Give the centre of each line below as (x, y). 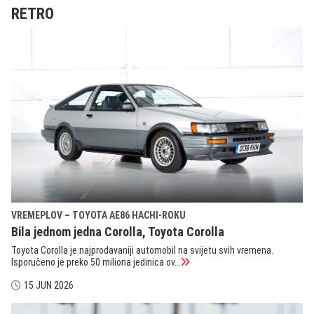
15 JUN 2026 (49, 285)
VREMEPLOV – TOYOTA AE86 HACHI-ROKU (98, 215)
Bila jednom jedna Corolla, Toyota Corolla (118, 231)
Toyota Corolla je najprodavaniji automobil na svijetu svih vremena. (142, 250)
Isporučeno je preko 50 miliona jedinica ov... (96, 262)
